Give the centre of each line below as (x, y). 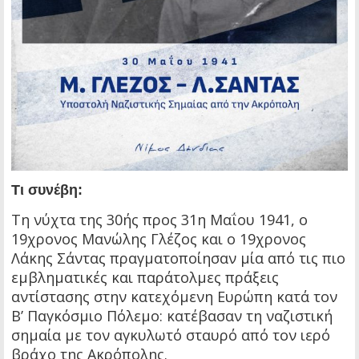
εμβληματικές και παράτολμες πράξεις (145, 278)
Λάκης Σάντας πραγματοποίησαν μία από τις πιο (178, 258)
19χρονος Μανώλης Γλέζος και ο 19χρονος (159, 239)
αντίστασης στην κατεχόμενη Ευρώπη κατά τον (174, 297)
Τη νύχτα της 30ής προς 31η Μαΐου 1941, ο (159, 220)
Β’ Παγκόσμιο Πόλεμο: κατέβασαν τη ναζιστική (172, 316)
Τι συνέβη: (47, 190)
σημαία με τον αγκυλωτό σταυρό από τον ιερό (171, 335)
